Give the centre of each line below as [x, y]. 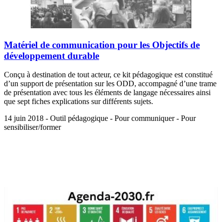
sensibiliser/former [32, 127]
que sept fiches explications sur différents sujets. [79, 102]
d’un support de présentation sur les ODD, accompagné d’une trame [110, 84]
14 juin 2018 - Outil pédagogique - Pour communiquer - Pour [100, 118]
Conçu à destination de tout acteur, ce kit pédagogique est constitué [108, 75]
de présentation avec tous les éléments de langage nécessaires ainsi [107, 93]
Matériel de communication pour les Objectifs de [102, 45]
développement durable [52, 55]
